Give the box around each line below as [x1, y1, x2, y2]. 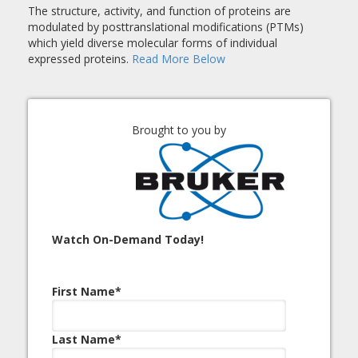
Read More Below [132, 51, 225, 66]
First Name [52, 284, 115, 299]
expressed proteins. [28, 51, 132, 66]
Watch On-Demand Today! [52, 232, 204, 247]
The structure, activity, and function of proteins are [28, 3, 291, 18]
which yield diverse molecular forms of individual [28, 35, 277, 50]
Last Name [52, 332, 115, 347]
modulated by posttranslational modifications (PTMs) [28, 19, 304, 34]
